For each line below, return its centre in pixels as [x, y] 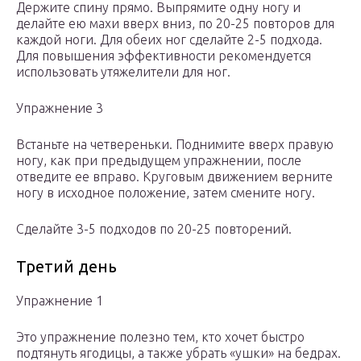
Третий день [66, 267]
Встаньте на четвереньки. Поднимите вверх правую [175, 145]
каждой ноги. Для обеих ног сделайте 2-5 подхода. [169, 40]
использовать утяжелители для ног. [123, 72]
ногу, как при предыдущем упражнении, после [159, 161]
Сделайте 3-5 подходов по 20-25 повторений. [154, 229]
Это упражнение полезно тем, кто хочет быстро [160, 337]
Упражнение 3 [60, 108]
